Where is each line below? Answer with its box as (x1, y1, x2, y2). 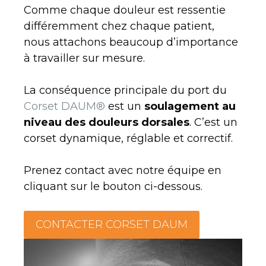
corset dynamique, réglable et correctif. (24, 131, 233, 145)
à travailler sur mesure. (24, 51, 145, 65)
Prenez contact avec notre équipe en (24, 163, 221, 177)
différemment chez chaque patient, (24, 19, 214, 33)
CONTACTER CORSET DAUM (36, 217, 188, 231)
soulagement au (144, 99, 236, 113)
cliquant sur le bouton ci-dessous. (24, 179, 202, 193)
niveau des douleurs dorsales (24, 115, 189, 129)
